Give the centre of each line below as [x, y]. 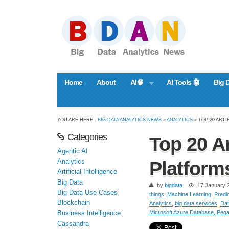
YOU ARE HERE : [77, 120]
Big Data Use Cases [87, 192]
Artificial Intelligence [87, 172]
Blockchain [74, 203]
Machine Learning [189, 194]
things [157, 194]
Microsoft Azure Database [181, 212]
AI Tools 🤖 [183, 82]
